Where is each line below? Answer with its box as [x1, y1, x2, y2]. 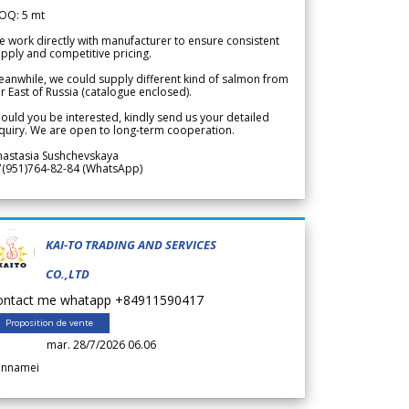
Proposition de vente [5, 316, 93, 329]
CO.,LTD [46, 265, 89, 282]
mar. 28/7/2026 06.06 [47, 336, 156, 352]
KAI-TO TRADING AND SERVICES [46, 236, 216, 253]
